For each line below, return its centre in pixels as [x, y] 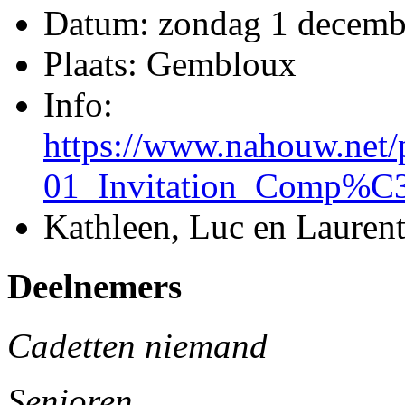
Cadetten [71, 346]
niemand [206, 346]
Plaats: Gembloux [170, 63]
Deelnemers [94, 286]
